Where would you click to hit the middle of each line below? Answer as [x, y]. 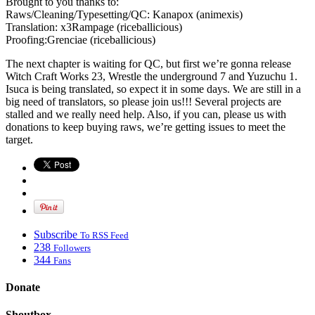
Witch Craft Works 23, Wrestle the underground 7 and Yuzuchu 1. [152, 76]
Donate [23, 288]
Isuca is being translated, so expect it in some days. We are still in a [153, 89]
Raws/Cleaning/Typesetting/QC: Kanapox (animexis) [124, 14]
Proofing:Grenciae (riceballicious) [81, 39]
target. [19, 139]
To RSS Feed [104, 235]
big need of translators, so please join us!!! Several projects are [143, 101]
